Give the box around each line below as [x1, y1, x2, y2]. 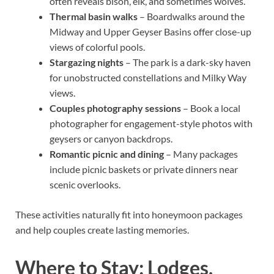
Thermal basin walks [50, 10, 138, 23]
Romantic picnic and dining [50, 148, 164, 160]
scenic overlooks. [50, 179, 120, 191]
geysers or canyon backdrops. [50, 133, 172, 145]
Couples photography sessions [50, 102, 181, 114]
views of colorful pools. [50, 41, 145, 53]
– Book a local [181, 102, 240, 114]
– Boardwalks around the [138, 10, 245, 23]
